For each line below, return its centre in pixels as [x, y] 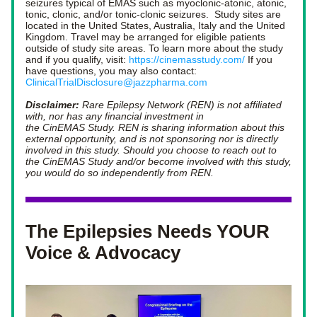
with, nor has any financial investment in [115, 116]
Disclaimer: [52, 105]
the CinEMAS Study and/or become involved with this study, [158, 161]
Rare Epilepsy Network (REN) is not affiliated [180, 105]
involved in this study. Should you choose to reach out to [151, 150]
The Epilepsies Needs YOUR [148, 231]
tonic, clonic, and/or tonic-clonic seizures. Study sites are [153, 14]
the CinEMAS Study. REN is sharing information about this [155, 127]
